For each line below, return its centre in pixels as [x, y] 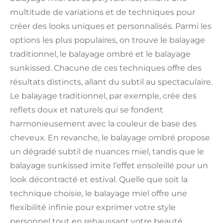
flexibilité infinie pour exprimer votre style [93, 208]
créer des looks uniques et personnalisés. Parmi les [111, 26]
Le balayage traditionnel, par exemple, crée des [103, 96]
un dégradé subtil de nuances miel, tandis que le [107, 152]
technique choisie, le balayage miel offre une [99, 194]
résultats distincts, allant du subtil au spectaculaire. [111, 82]
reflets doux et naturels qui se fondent [87, 110]
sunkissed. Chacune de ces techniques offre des [106, 68]
